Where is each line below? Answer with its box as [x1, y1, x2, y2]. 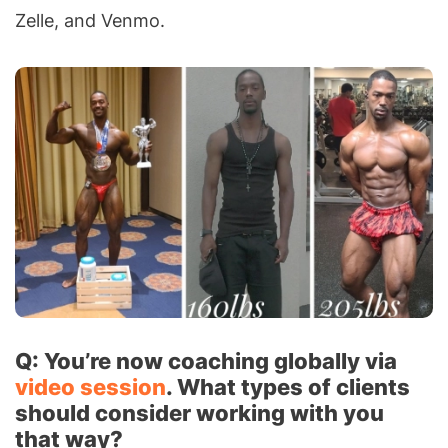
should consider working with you [15, 399, 384, 426]
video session [15, 373, 166, 400]
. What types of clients [166, 373, 410, 400]
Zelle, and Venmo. [15, 9, 165, 31]
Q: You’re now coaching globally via [15, 347, 397, 374]
